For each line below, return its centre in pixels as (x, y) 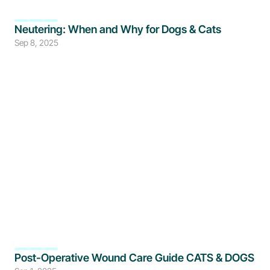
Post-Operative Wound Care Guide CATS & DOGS (134, 258)
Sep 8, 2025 (36, 42)
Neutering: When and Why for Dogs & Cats (118, 29)
